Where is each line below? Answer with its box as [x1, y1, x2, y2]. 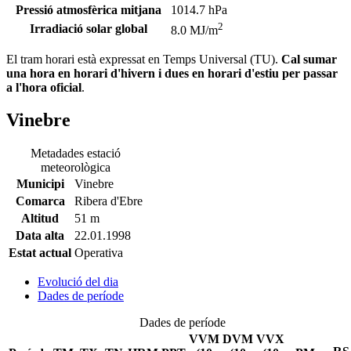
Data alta [16, 229, 64, 243]
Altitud [21, 212, 59, 226]
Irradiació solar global [29, 21, 147, 35]
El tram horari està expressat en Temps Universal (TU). [6, 52, 281, 66]
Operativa [74, 246, 123, 260]
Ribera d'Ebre [74, 194, 143, 208]
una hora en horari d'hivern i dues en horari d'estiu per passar [6, 66, 338, 80]
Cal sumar [281, 52, 337, 66]
